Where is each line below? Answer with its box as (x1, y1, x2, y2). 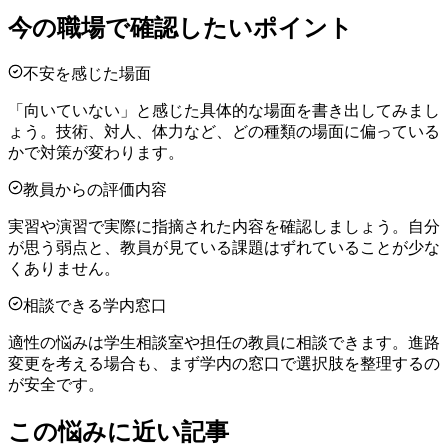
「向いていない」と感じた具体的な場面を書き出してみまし (8, 101, 440, 119)
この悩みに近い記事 (8, 418, 229, 445)
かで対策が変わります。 (8, 143, 184, 161)
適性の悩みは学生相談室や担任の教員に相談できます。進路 (8, 333, 440, 351)
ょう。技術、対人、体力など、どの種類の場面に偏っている (8, 122, 440, 140)
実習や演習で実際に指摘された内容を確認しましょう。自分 (8, 217, 440, 235)
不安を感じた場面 (23, 64, 151, 82)
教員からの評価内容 (23, 180, 167, 198)
